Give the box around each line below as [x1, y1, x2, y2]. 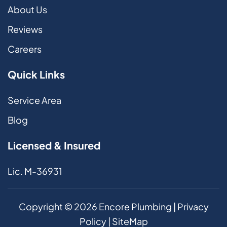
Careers [8, 43, 42, 55]
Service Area [8, 94, 61, 106]
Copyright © [18, 200, 74, 212]
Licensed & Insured [8, 138, 100, 152]
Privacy [177, 200, 209, 212]
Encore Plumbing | [97, 200, 177, 212]
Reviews [8, 23, 43, 35]
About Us [8, 3, 47, 15]
